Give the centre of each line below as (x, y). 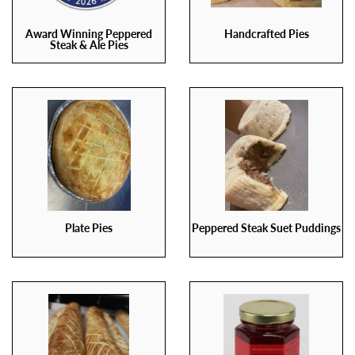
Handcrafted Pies (266, 34)
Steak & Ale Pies (89, 45)
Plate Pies (89, 228)
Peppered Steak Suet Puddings (266, 228)
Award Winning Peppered (89, 34)
